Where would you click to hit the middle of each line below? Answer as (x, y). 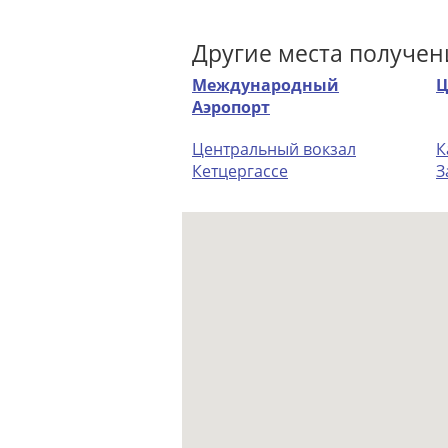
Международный (265, 85)
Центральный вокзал (274, 149)
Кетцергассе (240, 171)
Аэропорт (231, 107)
